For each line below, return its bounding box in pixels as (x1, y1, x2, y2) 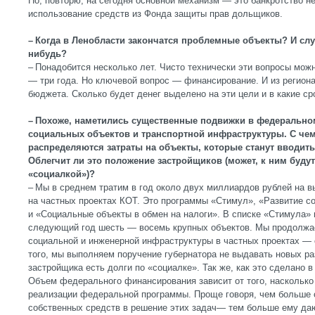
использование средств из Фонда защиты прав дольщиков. (28, 8, 283, 19)
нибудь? (28, 49, 67, 59)
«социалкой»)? (28, 169, 95, 179)
